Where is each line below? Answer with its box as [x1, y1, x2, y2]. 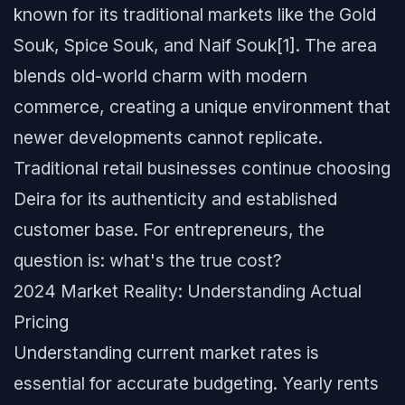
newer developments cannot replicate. [14, 127, 323, 148]
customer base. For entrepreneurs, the [14, 219, 325, 240]
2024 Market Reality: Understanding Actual [14, 280, 362, 302]
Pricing [14, 311, 69, 333]
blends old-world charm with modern [14, 65, 307, 87]
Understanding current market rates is [14, 342, 319, 363]
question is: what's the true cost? [14, 250, 282, 271]
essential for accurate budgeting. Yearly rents [14, 372, 379, 394]
